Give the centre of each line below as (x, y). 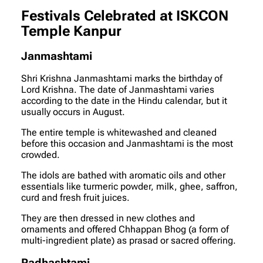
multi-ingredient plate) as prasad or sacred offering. (129, 241)
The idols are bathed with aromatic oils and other (123, 176)
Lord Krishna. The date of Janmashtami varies (118, 90)
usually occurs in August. (73, 112)
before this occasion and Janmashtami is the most (127, 144)
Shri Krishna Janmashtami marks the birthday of (122, 79)
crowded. (41, 155)
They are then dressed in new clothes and (108, 218)
